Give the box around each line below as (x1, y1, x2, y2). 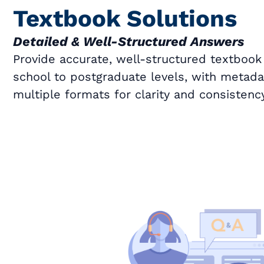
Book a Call (37, 115, 98, 128)
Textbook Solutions (13, 4, 237, 32)
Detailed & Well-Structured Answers (13, 34, 244, 49)
